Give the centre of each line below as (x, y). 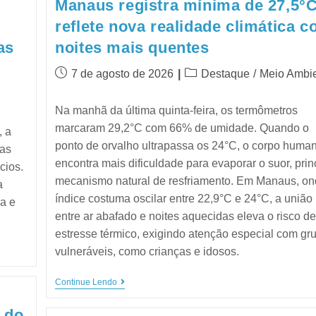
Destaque (226, 74)
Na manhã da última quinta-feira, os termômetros (177, 110)
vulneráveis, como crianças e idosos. (147, 251)
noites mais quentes (132, 48)
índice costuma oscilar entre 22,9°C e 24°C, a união (184, 199)
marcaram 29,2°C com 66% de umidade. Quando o (182, 128)
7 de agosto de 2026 (123, 74)
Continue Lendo (86, 282)
